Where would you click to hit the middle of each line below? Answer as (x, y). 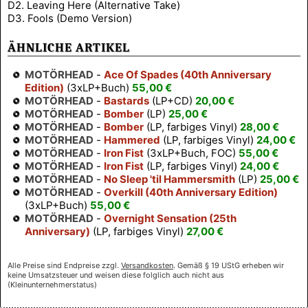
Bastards (126, 101)
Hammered (132, 140)
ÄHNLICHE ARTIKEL (69, 47)
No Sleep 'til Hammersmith (169, 179)
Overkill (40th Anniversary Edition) (191, 192)
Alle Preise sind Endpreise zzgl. (64, 266)
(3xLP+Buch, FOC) (191, 153)
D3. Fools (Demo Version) (70, 18)
